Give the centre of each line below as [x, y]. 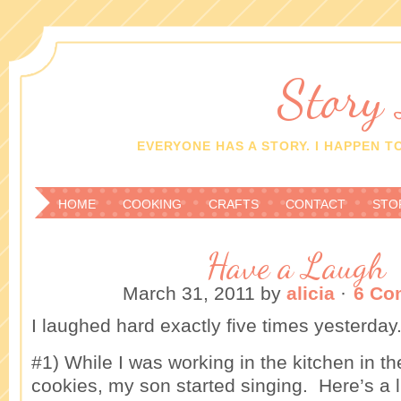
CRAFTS [234, 204]
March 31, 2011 [189, 293]
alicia [311, 293]
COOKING [152, 204]
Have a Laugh [295, 266]
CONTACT [316, 204]
